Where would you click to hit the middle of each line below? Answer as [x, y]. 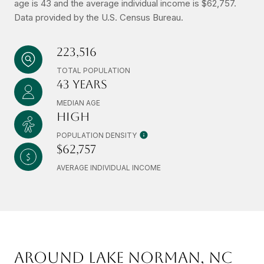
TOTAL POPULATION [93, 70]
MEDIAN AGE [78, 103]
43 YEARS [82, 84]
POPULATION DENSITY [97, 135]
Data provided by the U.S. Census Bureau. [99, 17]
